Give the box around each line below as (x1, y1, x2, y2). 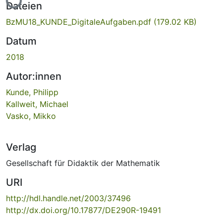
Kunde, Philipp (6, 87, 58, 97)
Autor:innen (6, 70, 61, 82)
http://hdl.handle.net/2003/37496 (6, 193, 131, 203)
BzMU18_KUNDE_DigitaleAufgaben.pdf (6, 16, 154, 27)
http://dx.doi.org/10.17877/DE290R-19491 (6, 205, 161, 215)
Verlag (6, 141, 36, 153)
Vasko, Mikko (6, 111, 56, 121)
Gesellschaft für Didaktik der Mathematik (6, 158, 160, 168)
